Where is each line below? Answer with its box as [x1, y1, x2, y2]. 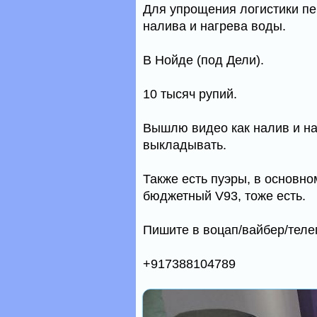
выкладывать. [143, 138, 226, 152]
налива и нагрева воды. [143, 19, 286, 33]
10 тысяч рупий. [143, 87, 237, 101]
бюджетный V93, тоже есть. [143, 189, 306, 203]
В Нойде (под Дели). [143, 53, 264, 67]
